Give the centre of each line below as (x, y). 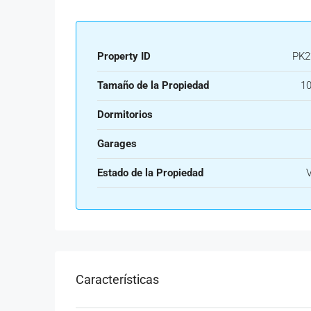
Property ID (124, 56)
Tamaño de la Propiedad (153, 85)
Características (117, 279)
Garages (117, 143)
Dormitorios (125, 114)
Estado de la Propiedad (150, 173)
